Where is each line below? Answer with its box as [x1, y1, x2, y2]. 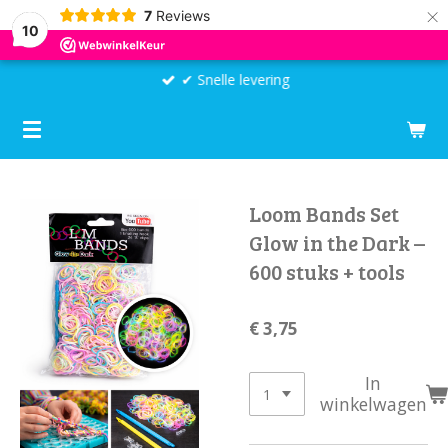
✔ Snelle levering [181, 70, 290, 90]
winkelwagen [319, 392, 427, 416]
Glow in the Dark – [249, 228, 425, 257]
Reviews [155, 6, 210, 24]
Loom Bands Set [249, 199, 399, 228]
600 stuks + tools [249, 257, 405, 286]
